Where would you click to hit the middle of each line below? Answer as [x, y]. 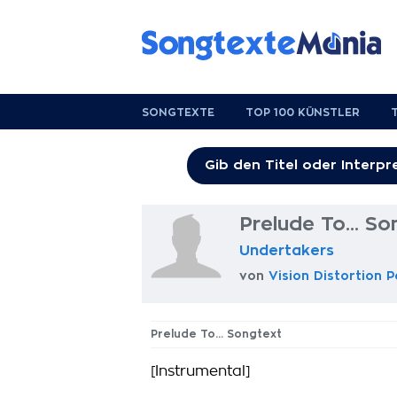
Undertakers [287, 251]
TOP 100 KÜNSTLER [303, 113]
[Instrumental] [201, 371]
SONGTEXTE [178, 113]
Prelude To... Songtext [216, 334]
